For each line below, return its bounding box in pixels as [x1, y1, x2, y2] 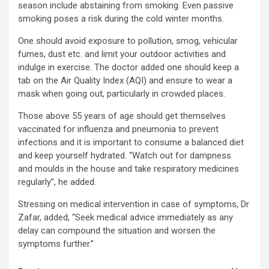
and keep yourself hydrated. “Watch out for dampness [18, 150, 231, 161]
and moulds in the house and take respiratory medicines [18, 163, 239, 174]
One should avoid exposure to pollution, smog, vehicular [18, 35, 238, 46]
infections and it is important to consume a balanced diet [18, 136, 244, 148]
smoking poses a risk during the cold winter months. [18, 13, 224, 24]
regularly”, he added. [18, 176, 96, 187]
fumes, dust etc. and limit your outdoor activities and [18, 48, 226, 59]
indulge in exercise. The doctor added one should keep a [18, 61, 239, 73]
